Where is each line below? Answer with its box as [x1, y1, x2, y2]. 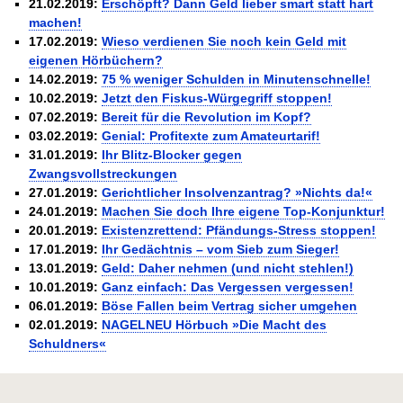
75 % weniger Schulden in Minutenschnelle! [102, 71, 372, 86]
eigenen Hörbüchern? [29, 52, 164, 67]
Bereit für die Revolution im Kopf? [102, 109, 312, 124]
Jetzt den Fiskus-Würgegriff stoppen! [102, 90, 333, 105]
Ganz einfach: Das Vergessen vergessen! [102, 279, 354, 294]
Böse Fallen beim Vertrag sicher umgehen [102, 298, 358, 313]
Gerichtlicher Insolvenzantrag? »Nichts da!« [102, 184, 373, 200]
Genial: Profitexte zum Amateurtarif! [102, 128, 321, 143]
